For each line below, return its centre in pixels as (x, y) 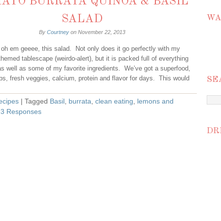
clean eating (114, 101)
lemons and (155, 101)
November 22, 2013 (102, 32)
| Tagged (35, 101)
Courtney (58, 32)
